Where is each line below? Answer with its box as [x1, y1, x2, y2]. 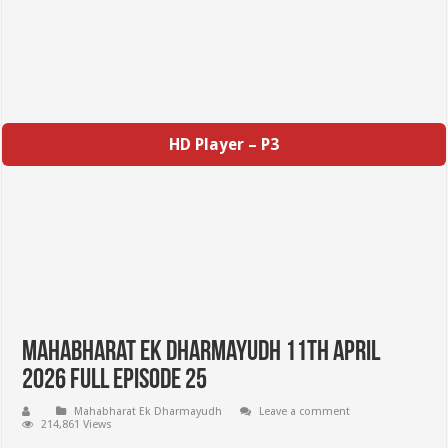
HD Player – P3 [168, 135, 279, 154]
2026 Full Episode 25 [22, 367, 208, 395]
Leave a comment [259, 405, 351, 418]
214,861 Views [41, 418, 113, 431]
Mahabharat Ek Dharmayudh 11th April [22, 339, 381, 367]
